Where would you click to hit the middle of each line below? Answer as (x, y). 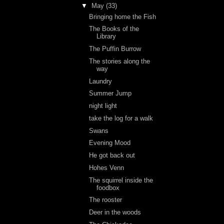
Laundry (101, 81)
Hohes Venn (107, 167)
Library (106, 36)
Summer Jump (110, 93)
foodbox (108, 187)
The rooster (106, 200)
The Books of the (114, 29)
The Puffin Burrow (115, 49)
